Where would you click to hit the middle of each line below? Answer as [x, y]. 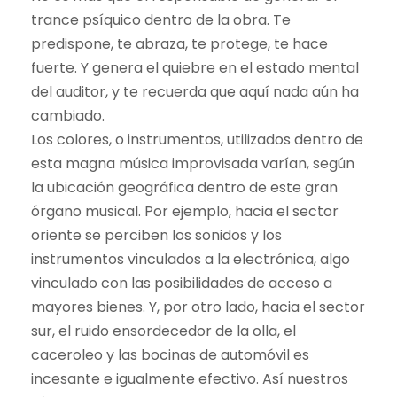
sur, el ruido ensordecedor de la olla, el [163, 331]
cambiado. [68, 115]
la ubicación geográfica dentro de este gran [184, 187]
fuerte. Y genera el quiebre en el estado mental [195, 67]
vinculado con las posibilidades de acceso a [182, 283]
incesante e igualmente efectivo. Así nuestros [190, 378]
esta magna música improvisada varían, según [193, 163]
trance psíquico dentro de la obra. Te [161, 19]
